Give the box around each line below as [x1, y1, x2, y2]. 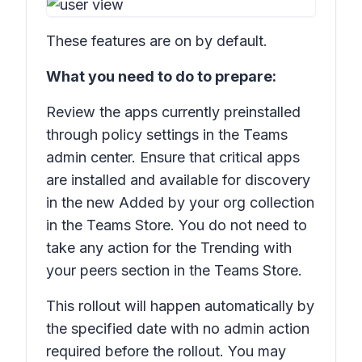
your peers [46, 262, 117, 279]
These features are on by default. [46, 32, 267, 49]
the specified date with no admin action [46, 320, 309, 337]
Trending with [200, 239, 292, 256]
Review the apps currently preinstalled [46, 103, 301, 120]
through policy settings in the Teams [46, 126, 288, 143]
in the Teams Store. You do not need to [46, 217, 307, 234]
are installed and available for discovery [46, 171, 310, 188]
